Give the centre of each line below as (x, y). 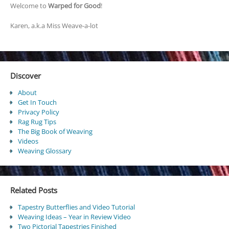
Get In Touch (37, 102)
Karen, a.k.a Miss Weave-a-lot (54, 26)
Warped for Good (74, 6)
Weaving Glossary (44, 151)
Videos (28, 141)
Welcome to (29, 6)
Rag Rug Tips (37, 121)
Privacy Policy (38, 112)
